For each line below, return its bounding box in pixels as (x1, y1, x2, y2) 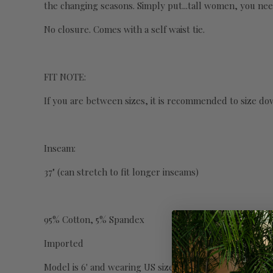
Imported (44, 237, 83, 250)
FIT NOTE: (44, 71, 86, 83)
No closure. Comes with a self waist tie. (44, 23, 205, 36)
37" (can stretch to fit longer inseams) (44, 166, 199, 179)
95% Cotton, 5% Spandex (44, 213, 144, 226)
